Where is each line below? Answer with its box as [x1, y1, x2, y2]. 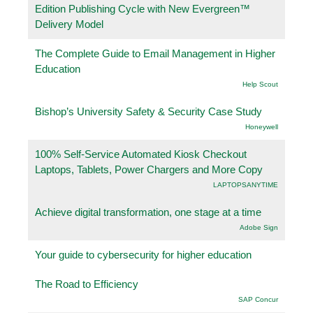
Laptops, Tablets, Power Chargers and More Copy [35, 163, 263, 175]
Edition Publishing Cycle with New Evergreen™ [35, 2, 250, 15]
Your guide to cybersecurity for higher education [35, 248, 252, 261]
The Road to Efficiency [35, 277, 138, 290]
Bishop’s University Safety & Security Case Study [35, 105, 262, 117]
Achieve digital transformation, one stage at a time [35, 205, 261, 218]
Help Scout [242, 80, 278, 88]
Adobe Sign [240, 223, 278, 231]
